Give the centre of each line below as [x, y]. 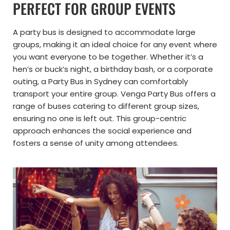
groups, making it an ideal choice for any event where [115, 44]
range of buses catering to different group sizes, [106, 106]
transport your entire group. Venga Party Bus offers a [114, 93]
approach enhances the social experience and [102, 130]
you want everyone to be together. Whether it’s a [108, 56]
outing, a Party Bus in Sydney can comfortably [100, 81]
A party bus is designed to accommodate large [104, 32]
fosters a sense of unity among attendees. [96, 143]
